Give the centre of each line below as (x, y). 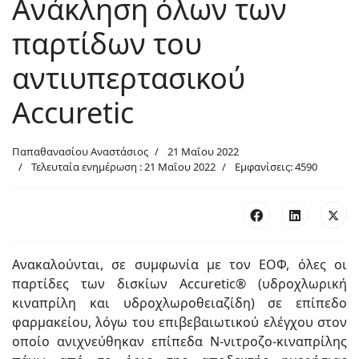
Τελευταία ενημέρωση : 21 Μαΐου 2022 (123, 167)
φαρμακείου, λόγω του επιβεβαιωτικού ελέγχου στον (179, 322)
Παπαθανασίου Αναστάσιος (80, 151)
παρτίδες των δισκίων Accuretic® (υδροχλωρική (179, 284)
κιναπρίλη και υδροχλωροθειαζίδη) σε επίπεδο (179, 303)
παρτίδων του (107, 44)
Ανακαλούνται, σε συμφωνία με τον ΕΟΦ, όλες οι (179, 264)
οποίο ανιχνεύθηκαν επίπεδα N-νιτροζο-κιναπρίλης (179, 341)
